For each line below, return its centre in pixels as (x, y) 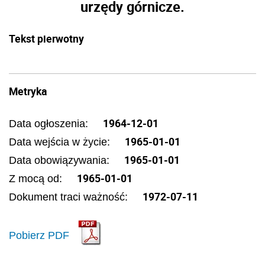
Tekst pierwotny (46, 38)
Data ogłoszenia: (50, 124)
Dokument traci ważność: (70, 197)
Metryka (28, 91)
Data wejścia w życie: (61, 142)
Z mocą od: (37, 179)
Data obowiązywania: (61, 160)
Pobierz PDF (39, 235)
